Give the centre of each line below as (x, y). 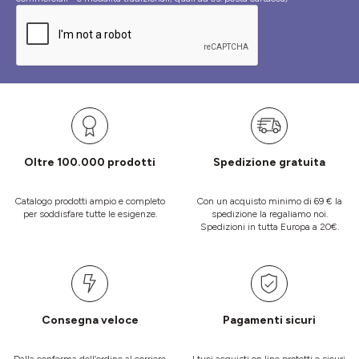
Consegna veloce (90, 321)
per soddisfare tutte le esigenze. (90, 214)
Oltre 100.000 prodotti (90, 163)
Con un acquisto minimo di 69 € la (269, 202)
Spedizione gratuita (269, 163)
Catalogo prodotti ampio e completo (90, 202)
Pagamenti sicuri (269, 321)
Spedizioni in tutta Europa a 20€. (269, 227)
